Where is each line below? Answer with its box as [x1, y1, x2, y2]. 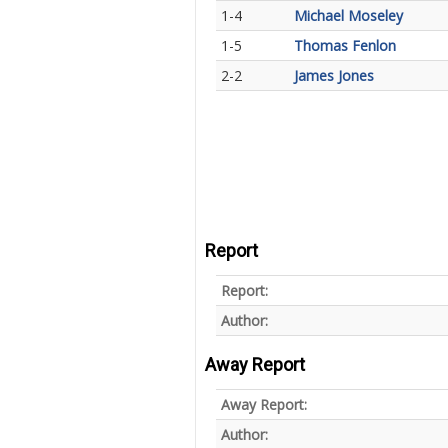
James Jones [294, 66, 374, 85]
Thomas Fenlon [294, 36, 396, 55]
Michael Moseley [294, 6, 403, 25]
